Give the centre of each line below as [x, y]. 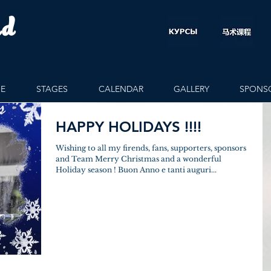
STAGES [52, 89]
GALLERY [191, 89]
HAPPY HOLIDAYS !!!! [129, 127]
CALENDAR [121, 89]
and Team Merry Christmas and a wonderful [139, 159]
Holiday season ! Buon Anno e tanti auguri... [136, 170]
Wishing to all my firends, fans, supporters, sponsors [151, 148]
